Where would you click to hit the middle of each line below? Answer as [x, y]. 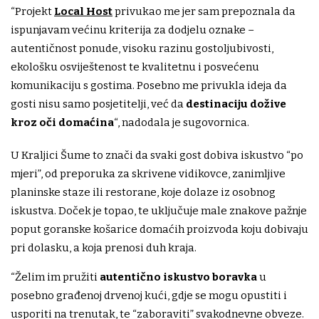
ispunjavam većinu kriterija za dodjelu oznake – [132, 30]
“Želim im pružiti [55, 277]
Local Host [83, 12]
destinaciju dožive [236, 104]
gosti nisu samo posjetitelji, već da [98, 104]
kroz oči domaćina [62, 123]
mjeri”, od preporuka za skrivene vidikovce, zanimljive [148, 174]
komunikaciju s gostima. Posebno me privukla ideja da [149, 86]
